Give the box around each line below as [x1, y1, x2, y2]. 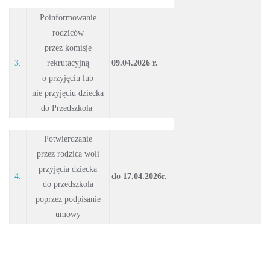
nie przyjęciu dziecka [32, 88, 104, 98]
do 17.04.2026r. [111, 171, 169, 181]
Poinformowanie [39, 13, 96, 22]
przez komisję [44, 43, 92, 52]
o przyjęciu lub [42, 73, 93, 83]
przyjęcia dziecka [39, 164, 97, 174]
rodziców [52, 28, 84, 37]
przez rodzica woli [36, 149, 99, 159]
